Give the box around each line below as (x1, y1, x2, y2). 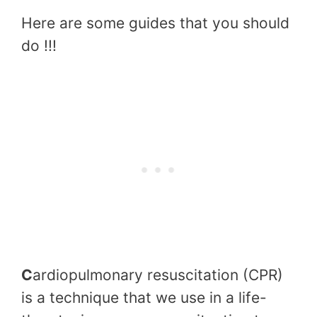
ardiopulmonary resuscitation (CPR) (33, 265, 283, 284)
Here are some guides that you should (21, 14, 289, 33)
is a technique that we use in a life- (21, 288, 267, 306)
